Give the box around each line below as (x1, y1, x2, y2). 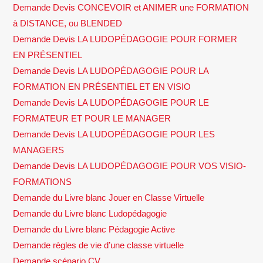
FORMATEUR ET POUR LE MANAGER (13, 113, 171, 123)
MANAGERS (13, 144, 65, 155)
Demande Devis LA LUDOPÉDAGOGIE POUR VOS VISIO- (13, 160, 247, 171)
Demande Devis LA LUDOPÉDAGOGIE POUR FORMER (13, 33, 238, 44)
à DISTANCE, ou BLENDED (13, 18, 123, 28)
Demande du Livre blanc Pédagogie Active (13, 224, 176, 234)
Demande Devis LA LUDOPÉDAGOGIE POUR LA (13, 65, 209, 76)
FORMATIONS (13, 176, 72, 187)
